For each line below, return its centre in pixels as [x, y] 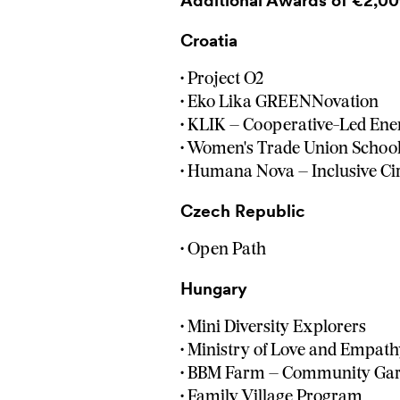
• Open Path [223, 251]
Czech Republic [242, 211]
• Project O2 [221, 80]
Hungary [213, 289]
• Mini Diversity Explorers [273, 329]
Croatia [208, 41]
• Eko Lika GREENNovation [279, 104]
